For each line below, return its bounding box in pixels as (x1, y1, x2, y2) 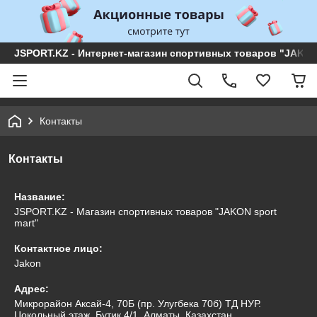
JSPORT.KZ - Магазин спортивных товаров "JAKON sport (14, 206, 277, 217)
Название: (14, 191, 65, 202)
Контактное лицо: (14, 243, 103, 254)
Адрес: (14, 283, 49, 294)
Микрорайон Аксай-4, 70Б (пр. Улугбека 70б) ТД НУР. (14, 298, 261, 309)
